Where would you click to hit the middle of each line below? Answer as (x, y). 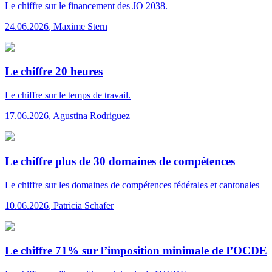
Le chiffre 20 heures (54, 72)
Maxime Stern (80, 26)
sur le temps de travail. (87, 95)
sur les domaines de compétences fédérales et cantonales (151, 185)
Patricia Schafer (83, 205)
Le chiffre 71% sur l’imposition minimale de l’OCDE (136, 251)
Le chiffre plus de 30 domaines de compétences (120, 161)
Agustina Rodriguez (91, 116)
